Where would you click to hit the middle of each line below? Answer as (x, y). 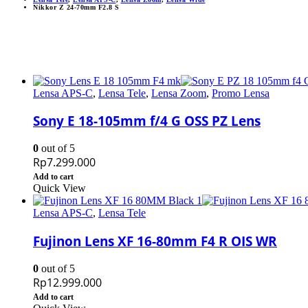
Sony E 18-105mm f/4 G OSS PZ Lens (147, 121)
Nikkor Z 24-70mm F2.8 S (76, 7)
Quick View (59, 188)
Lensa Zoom (179, 93)
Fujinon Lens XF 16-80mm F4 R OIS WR (155, 241)
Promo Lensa (241, 93)
